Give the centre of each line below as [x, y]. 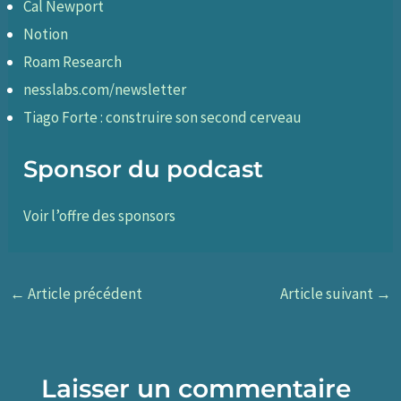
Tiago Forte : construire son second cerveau [163, 118]
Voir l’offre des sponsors [100, 215]
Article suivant [328, 293]
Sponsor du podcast [144, 169]
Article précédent [84, 293]
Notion [46, 34]
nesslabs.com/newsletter [105, 90]
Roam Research [73, 62]
